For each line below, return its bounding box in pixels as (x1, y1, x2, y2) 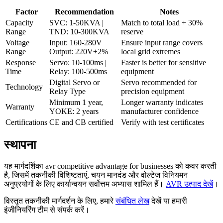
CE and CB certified (49, 118, 113, 127)
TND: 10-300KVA (49, 27, 110, 36)
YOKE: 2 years (49, 107, 99, 116)
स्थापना (4, 138, 36, 152)
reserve (121, 27, 143, 36)
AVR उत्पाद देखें (166, 180, 213, 189)
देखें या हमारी (149, 197, 187, 206)
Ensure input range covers (121, 38, 203, 47)
